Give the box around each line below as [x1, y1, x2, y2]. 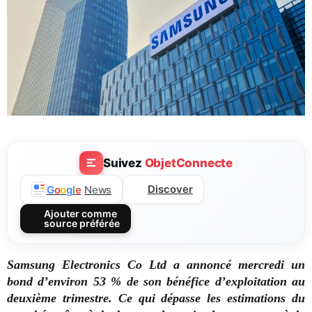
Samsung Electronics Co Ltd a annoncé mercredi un [7, 258, 305, 272]
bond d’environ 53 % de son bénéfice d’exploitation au [7, 274, 305, 289]
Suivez [102, 155, 145, 170]
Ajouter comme [43, 208, 117, 220]
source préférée [43, 217, 120, 230]
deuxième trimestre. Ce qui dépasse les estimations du [7, 291, 305, 306]
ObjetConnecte [144, 155, 233, 170]
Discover [147, 182, 193, 196]
